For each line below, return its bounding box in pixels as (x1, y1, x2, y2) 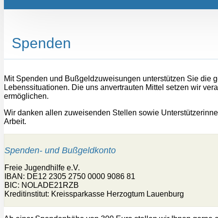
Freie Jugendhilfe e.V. (4, 163, 80, 172)
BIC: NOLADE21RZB (4, 181, 79, 189)
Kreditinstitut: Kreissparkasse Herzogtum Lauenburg (4, 189, 184, 198)
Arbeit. (4, 117, 26, 126)
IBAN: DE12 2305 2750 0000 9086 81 (4, 172, 135, 181)
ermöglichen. (4, 91, 51, 100)
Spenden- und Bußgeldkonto (4, 145, 116, 155)
